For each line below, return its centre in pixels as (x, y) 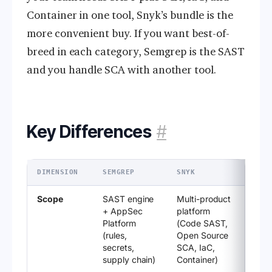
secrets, (118, 248)
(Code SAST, (202, 223)
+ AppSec (123, 211)
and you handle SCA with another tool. (122, 70)
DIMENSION (58, 172)
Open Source (203, 236)
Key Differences (89, 132)
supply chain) (129, 260)
